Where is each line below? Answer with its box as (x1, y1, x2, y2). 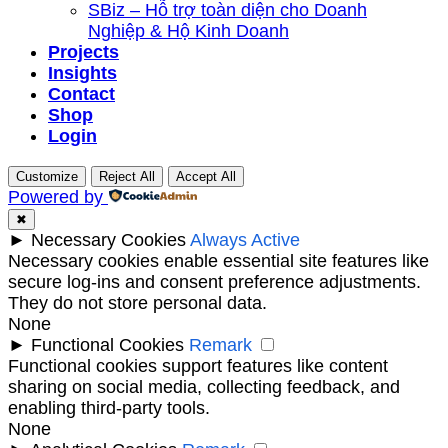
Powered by (8, 186, 103, 207)
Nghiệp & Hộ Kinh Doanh (88, 20, 289, 41)
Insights (48, 62, 117, 83)
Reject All (99, 168, 155, 184)
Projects (48, 41, 119, 62)
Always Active (190, 229, 300, 250)
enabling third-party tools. (8, 397, 210, 418)
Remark (189, 334, 252, 355)
